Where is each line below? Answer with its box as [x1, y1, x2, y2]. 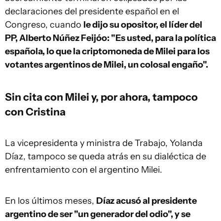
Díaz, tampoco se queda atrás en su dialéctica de [5, 151, 206, 162]
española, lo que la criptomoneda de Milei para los [5, 46, 210, 57]
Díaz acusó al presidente [96, 195, 197, 206]
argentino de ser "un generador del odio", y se [5, 209, 190, 220]
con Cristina [5, 105, 66, 118]
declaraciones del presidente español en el [5, 6, 179, 17]
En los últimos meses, [5, 195, 96, 206]
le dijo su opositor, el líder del [83, 19, 202, 30]
